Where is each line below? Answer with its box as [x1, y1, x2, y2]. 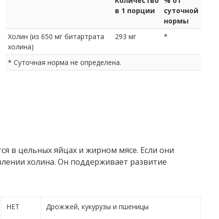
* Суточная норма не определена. [8, 57, 121, 67]
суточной [164, 5, 198, 15]
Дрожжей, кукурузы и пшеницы [45, 201, 149, 211]
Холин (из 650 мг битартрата [8, 31, 104, 41]
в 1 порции [115, 5, 155, 15]
